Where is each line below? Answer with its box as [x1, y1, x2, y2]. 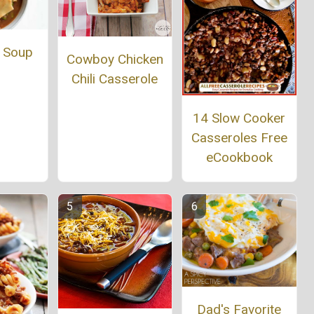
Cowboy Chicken [66, 51, 163, 68]
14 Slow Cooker [193, 110, 286, 127]
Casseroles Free [191, 130, 287, 146]
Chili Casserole [71, 71, 158, 88]
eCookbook [205, 149, 273, 166]
